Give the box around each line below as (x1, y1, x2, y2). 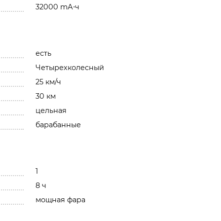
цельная (35, 106, 67, 115)
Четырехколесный (35, 63, 104, 72)
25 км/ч (35, 77, 61, 86)
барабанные (35, 120, 81, 129)
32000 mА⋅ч (35, 2, 79, 11)
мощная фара (35, 195, 85, 204)
